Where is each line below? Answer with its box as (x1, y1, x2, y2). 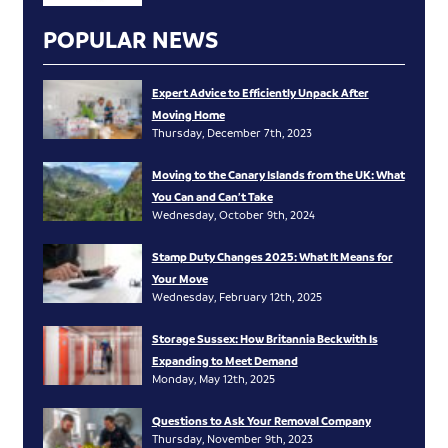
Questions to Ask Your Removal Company (151, 412, 371, 428)
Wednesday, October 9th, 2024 (151, 206, 315, 222)
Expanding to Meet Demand (151, 352, 298, 368)
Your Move (151, 270, 208, 286)
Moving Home (151, 106, 225, 122)
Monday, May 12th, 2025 (151, 370, 275, 386)
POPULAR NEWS (43, 24, 219, 54)
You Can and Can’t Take (151, 188, 273, 204)
